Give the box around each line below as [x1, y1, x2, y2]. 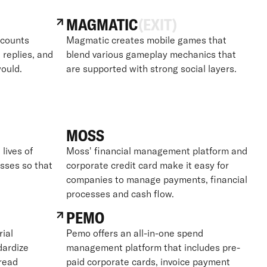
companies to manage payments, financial [66, 173, 247, 185]
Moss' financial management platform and [66, 144, 247, 157]
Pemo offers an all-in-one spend [66, 226, 203, 239]
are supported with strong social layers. [66, 62, 237, 74]
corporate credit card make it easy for [66, 159, 229, 171]
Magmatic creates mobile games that [66, 33, 226, 46]
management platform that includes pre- [66, 241, 240, 253]
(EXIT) [138, 14, 177, 35]
